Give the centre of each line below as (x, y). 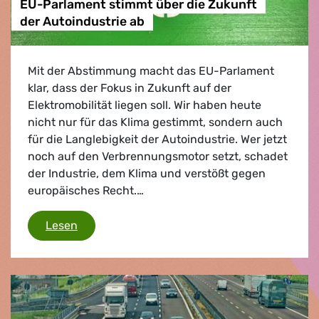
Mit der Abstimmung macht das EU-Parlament (151, 70)
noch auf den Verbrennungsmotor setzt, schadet (158, 156)
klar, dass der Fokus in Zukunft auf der (130, 88)
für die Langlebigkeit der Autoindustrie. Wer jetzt (157, 139)
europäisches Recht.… (86, 190)
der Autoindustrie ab (82, 22)
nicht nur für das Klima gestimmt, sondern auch (155, 122)
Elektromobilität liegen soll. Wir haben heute (145, 105)
